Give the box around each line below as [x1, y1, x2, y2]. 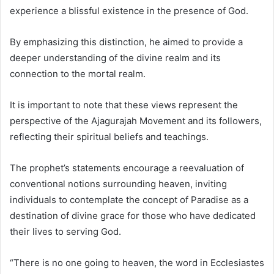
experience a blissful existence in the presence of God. [10, 4, 248, 17]
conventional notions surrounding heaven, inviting [10, 177, 227, 190]
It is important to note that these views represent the [10, 98, 238, 111]
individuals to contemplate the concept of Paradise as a [10, 193, 248, 206]
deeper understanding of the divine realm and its [10, 51, 221, 64]
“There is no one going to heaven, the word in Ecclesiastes [10, 256, 264, 268]
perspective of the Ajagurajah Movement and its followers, [10, 114, 262, 127]
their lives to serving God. [10, 225, 121, 237]
